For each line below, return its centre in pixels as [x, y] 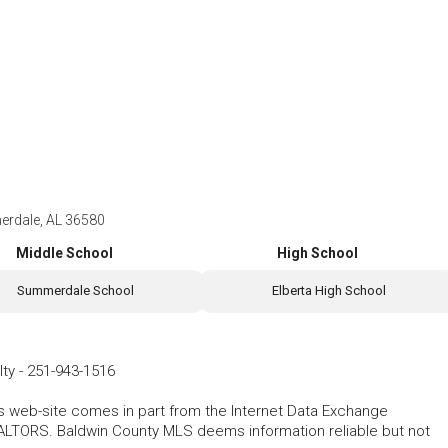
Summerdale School [76, 291]
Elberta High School [328, 291]
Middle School [64, 253]
